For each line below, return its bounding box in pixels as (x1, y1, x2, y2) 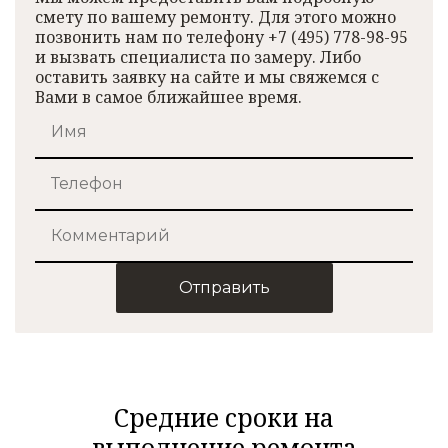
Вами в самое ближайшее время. (35, 86, 302, 109)
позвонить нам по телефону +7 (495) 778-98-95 (35, 26, 408, 49)
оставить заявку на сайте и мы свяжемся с (35, 66, 379, 89)
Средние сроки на (114, 401, 334, 435)
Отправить (178, 278, 270, 298)
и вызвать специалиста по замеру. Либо (35, 46, 361, 69)
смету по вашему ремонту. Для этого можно (35, 6, 396, 29)
